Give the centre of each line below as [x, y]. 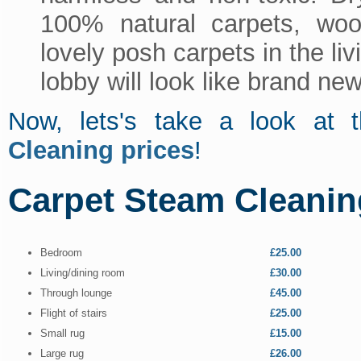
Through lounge [76, 293]
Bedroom [61, 252]
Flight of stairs [73, 313]
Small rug [62, 333]
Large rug [62, 353]
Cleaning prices [101, 150]
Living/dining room [82, 272]
